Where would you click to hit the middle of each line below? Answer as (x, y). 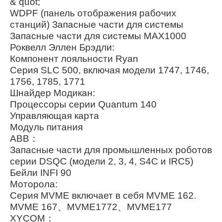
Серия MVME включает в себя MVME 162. (103, 195)
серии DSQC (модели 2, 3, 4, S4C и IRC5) (102, 161)
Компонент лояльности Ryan (74, 58)
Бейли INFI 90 (41, 172)
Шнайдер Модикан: (53, 93)
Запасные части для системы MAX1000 (98, 36)
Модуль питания (46, 127)
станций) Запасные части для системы (97, 24)
